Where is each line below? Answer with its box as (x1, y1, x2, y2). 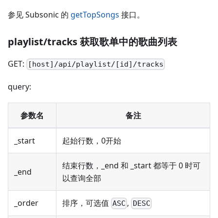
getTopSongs (71, 9, 119, 20)
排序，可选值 (62, 197, 111, 208)
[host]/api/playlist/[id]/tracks (28, 59, 164, 69)
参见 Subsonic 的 (8, 9, 71, 20)
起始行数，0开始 (62, 135, 121, 146)
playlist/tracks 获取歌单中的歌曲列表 (8, 35, 177, 48)
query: (8, 81, 31, 92)
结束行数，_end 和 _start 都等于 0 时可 (62, 160, 200, 171)
